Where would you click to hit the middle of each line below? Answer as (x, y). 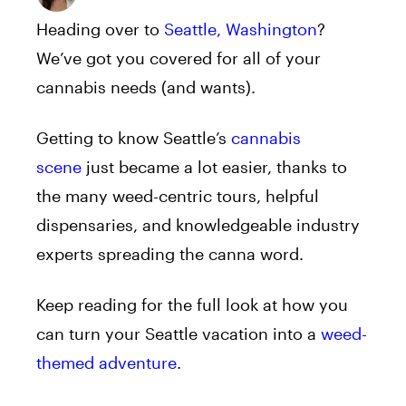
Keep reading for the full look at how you (192, 304)
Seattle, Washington (241, 29)
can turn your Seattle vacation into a (179, 333)
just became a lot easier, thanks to (214, 166)
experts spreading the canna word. (170, 253)
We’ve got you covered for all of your (179, 58)
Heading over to (100, 29)
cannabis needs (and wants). (146, 87)
